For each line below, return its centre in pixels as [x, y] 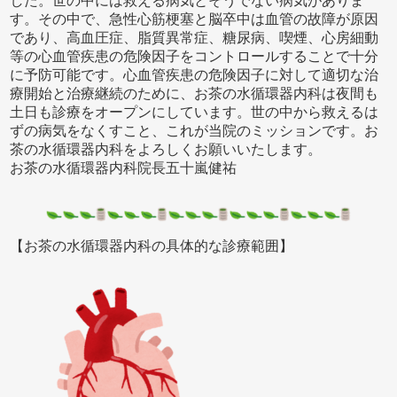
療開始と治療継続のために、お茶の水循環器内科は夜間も [195, 93]
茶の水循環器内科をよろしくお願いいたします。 [166, 149]
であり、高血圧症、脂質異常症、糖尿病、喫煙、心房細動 [195, 37]
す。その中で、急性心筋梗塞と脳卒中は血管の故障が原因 [195, 19]
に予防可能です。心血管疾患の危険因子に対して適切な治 [195, 74]
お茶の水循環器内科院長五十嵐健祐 [124, 167]
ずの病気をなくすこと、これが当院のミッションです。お [195, 130]
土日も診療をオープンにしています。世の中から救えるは [195, 112]
